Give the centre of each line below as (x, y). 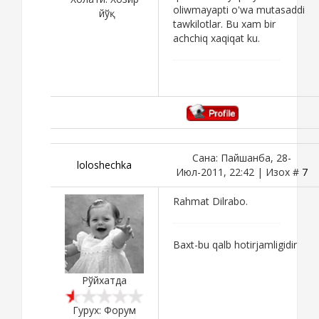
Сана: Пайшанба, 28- (242, 157)
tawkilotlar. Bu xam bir (224, 23)
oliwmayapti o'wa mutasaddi (239, 9)
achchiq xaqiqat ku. (216, 38)
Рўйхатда (104, 280)
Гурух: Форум (104, 310)
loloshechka (104, 164)
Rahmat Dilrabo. (210, 201)
